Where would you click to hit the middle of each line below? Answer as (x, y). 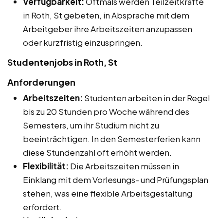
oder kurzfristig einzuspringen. (83, 42)
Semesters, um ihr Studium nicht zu (91, 125)
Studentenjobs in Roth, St (62, 62)
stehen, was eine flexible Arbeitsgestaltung (108, 193)
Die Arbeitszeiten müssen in (124, 166)
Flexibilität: (46, 166)
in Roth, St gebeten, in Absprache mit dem (106, 15)
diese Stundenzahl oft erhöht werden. (97, 152)
